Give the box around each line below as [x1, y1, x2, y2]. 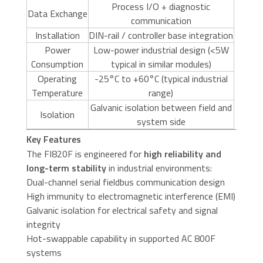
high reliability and [143, 147, 221, 161]
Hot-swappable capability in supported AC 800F [26, 231, 215, 246]
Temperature [32, 86, 83, 100]
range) [149, 86, 174, 100]
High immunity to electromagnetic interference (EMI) [26, 189, 235, 204]
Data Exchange [27, 6, 87, 21]
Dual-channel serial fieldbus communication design [26, 175, 225, 190]
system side [136, 114, 186, 129]
